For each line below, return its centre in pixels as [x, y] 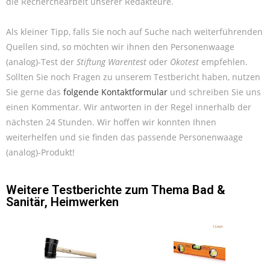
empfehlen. [223, 61]
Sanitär [25, 202]
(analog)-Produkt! [40, 152]
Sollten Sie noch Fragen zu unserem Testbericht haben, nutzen [133, 77]
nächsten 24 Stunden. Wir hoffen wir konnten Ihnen [111, 122]
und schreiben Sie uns [214, 92]
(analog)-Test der [41, 61]
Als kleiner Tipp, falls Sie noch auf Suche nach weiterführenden [134, 31]
